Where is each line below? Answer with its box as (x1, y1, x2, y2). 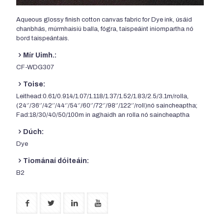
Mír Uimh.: (23, 52, 56, 59)
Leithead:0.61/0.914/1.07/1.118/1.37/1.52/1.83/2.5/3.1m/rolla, (16, 93, 189, 100)
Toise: (23, 81, 45, 88)
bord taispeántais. (16, 35, 69, 42)
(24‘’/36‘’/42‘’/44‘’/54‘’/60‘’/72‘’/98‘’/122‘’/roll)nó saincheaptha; (16, 102, 197, 110)
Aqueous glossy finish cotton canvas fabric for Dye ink (16, 16, 173, 24)
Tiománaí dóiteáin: (23, 157, 89, 165)
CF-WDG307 (16, 64, 54, 71)
